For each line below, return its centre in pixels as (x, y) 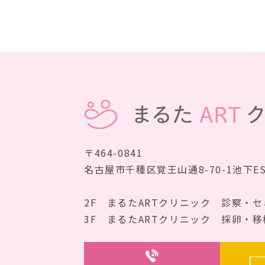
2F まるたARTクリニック (152, 202)
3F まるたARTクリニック (152, 219)
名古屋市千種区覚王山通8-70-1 (158, 169)
